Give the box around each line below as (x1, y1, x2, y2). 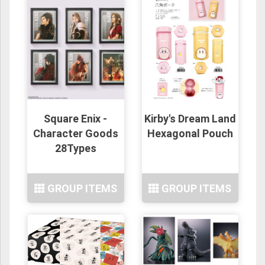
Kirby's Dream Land (144, 112, 236, 125)
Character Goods (33, 127, 118, 140)
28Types (54, 142, 96, 155)
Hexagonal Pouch (147, 127, 233, 140)
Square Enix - (44, 112, 108, 125)
